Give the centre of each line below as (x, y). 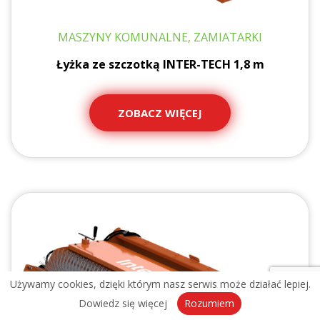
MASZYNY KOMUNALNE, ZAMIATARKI (160, 37)
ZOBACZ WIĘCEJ (160, 113)
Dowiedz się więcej (123, 303)
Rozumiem (209, 303)
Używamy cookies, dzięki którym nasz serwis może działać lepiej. (160, 284)
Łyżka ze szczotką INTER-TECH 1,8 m (160, 65)
